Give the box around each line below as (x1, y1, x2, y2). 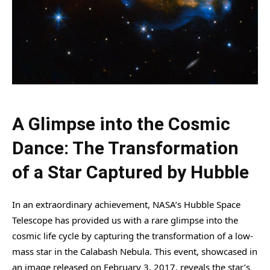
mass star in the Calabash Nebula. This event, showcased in (12, 245, 257, 257)
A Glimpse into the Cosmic (12, 113, 230, 134)
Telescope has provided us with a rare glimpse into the (12, 213, 238, 226)
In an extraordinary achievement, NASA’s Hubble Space (12, 198, 240, 210)
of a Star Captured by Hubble (12, 161, 249, 183)
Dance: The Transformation (12, 137, 239, 159)
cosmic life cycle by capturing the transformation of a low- (12, 229, 253, 242)
